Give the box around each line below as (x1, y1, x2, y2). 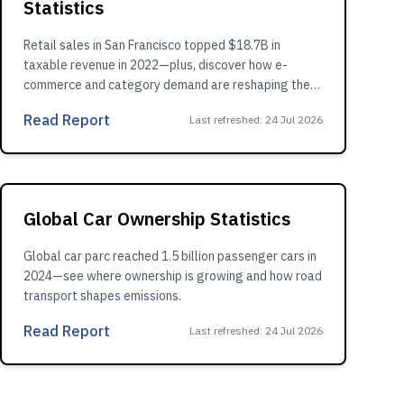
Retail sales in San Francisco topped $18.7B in (23, 37, 280, 53)
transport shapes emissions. (23, 288, 181, 304)
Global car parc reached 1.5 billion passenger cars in (23, 248, 317, 264)
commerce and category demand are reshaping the (23, 77, 310, 93)
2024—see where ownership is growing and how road (23, 268, 322, 284)
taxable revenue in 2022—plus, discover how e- (23, 57, 288, 73)
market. (23, 96, 67, 113)
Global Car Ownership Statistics (23, 207, 290, 231)
